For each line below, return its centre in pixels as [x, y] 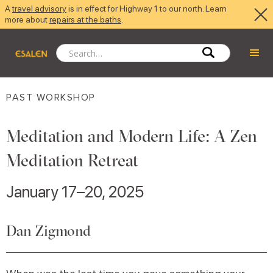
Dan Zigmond [48, 230]
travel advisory [39, 9]
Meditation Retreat [72, 160]
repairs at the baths [85, 19]
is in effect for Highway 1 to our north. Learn [147, 9]
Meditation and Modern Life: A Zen [132, 136]
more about [27, 19]
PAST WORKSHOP [51, 97]
